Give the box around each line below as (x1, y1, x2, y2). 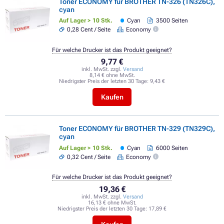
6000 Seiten (155, 144, 188, 152)
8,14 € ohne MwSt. (89, 71, 135, 78)
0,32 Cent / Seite (67, 153, 111, 160)
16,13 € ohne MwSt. (87, 199, 136, 206)
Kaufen (100, 93, 123, 101)
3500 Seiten (155, 17, 188, 24)
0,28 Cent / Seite (67, 25, 111, 33)
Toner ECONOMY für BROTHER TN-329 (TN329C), (59, 124, 215, 133)
